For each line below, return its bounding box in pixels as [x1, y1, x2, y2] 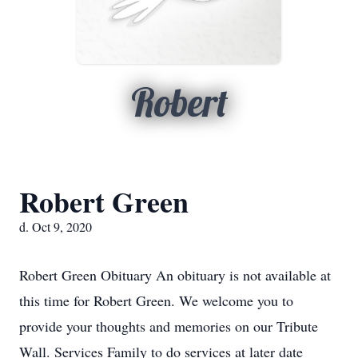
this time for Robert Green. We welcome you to [19, 291, 293, 310]
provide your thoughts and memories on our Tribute [19, 316, 318, 336]
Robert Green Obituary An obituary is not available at [19, 265, 331, 284]
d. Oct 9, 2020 [19, 218, 92, 235]
